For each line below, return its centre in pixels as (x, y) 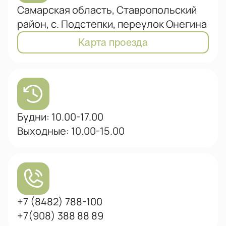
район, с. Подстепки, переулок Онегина (112, 24)
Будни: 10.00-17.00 (60, 117)
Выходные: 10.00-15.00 (71, 131)
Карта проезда (113, 42)
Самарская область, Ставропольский (107, 10)
